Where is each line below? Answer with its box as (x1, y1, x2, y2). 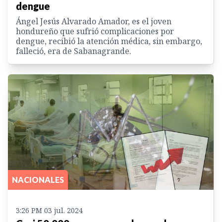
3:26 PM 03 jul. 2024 (16, 206, 83, 216)
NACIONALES (12, 175, 64, 185)
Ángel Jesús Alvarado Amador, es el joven (16, 15, 171, 27)
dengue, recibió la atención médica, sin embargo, (16, 35, 202, 47)
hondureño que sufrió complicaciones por (16, 25, 174, 37)
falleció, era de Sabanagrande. (16, 45, 131, 56)
